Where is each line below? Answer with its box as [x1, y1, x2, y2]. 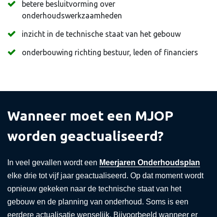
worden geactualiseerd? [7, 128, 164, 143]
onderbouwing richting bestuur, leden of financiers [22, 48, 198, 57]
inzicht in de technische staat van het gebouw [22, 30, 181, 38]
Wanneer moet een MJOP [7, 108, 173, 123]
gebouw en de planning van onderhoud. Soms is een [7, 198, 188, 206]
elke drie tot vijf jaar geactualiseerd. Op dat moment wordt [7, 171, 203, 180]
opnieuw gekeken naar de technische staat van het [7, 185, 181, 193]
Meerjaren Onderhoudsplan [99, 158, 200, 167]
